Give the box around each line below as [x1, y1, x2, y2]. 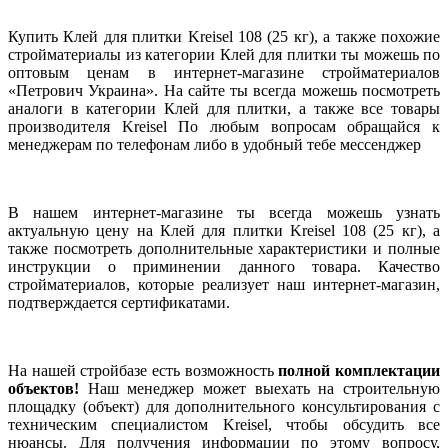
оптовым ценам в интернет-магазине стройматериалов [8, 64, 440, 82]
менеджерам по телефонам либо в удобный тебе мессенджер [8, 136, 421, 154]
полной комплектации [278, 362, 441, 380]
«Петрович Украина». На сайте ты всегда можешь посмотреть [8, 82, 440, 100]
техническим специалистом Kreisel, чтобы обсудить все [8, 416, 440, 434]
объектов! [8, 380, 79, 398]
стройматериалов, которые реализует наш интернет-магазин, [8, 276, 440, 294]
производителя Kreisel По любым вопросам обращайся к [8, 118, 440, 136]
